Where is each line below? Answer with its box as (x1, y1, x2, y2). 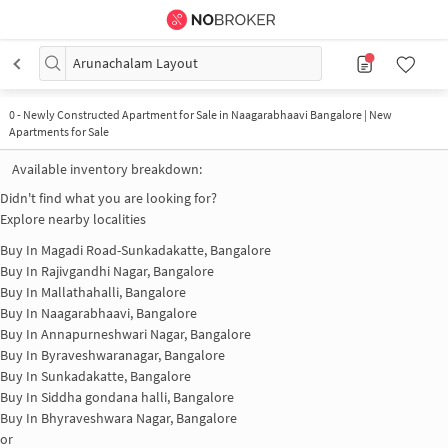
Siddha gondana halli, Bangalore (41, 388, 234, 407)
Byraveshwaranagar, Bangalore (41, 346, 225, 365)
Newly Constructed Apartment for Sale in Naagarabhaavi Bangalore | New (22, 107, 392, 122)
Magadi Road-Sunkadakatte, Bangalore (41, 241, 271, 260)
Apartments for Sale (8, 124, 109, 139)
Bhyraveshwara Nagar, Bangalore (41, 409, 237, 428)
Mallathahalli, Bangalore (41, 283, 186, 302)
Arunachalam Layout (73, 54, 198, 72)
